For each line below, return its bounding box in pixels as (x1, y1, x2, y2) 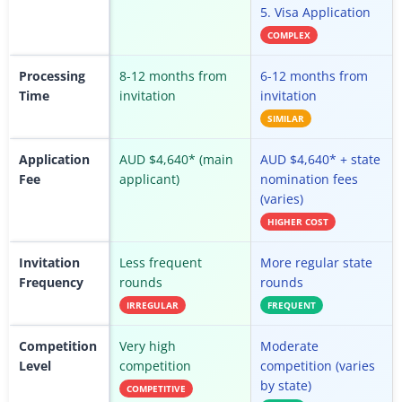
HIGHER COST (267, 215, 328, 229)
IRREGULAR (127, 299, 179, 312)
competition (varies (260, 357, 375, 375)
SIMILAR (267, 112, 304, 126)
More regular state (260, 254, 372, 272)
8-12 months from (119, 67, 227, 85)
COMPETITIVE (127, 382, 186, 396)
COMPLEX (267, 29, 310, 42)
